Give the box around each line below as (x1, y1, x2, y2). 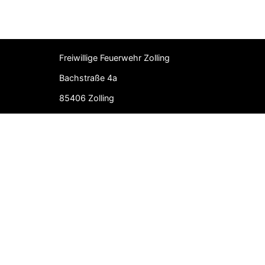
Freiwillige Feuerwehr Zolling (59, 53, 170, 63)
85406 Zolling (59, 93, 114, 104)
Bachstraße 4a (59, 73, 117, 83)
